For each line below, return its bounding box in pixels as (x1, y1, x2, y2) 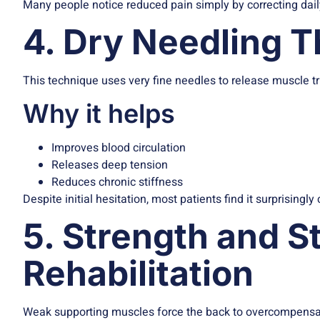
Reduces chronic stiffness (51, 173, 183, 191)
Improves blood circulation (51, 139, 186, 156)
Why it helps (23, 97, 175, 129)
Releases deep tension (51, 156, 168, 174)
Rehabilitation (23, 251, 254, 294)
